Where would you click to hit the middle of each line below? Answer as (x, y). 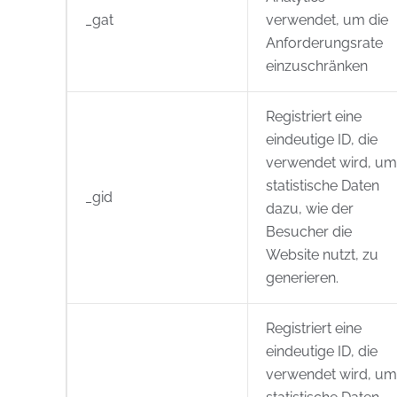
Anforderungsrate (324, 43)
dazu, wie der (310, 209)
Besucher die (309, 232)
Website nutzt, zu (322, 255)
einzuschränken (317, 66)
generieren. (302, 278)
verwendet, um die (327, 20)
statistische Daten (323, 186)
